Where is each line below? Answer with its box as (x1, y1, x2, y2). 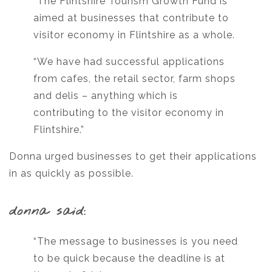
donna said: (9, 202, 86, 220)
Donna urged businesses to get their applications (9, 150, 257, 162)
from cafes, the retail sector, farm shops (33, 72, 236, 84)
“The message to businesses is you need (33, 235, 238, 247)
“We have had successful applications (33, 55, 225, 67)
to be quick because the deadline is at (33, 252, 225, 264)
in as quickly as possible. (9, 167, 134, 179)
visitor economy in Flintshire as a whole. (33, 29, 235, 41)
